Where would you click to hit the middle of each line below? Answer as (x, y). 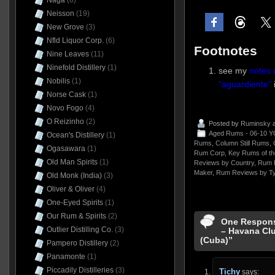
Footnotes (225, 50)
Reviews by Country (224, 163)
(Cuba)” (216, 240)
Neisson (60, 14)
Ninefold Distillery (76, 68)
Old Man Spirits (72, 162)
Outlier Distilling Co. (79, 230)
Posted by (224, 124)
